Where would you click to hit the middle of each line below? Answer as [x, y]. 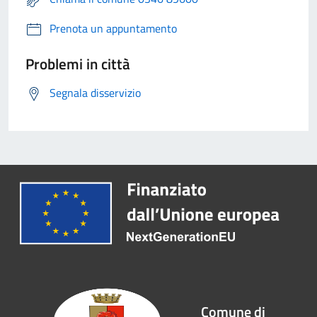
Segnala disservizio [95, 93]
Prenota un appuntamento [113, 29]
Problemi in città [78, 64]
